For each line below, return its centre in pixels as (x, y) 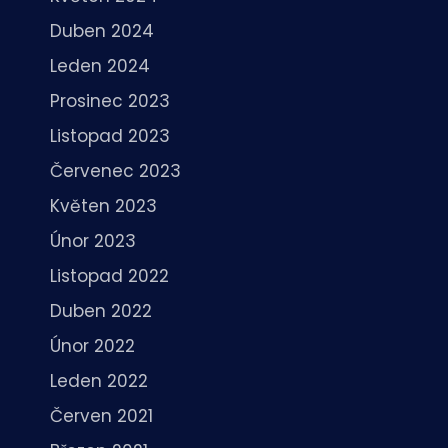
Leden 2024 (100, 65)
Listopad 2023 (110, 135)
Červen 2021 (101, 415)
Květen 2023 (103, 205)
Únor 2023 (93, 240)
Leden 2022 (99, 380)
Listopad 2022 (109, 275)
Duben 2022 (101, 310)
